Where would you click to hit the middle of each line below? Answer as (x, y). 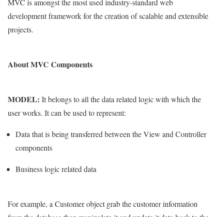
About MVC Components (50, 64)
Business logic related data (56, 169)
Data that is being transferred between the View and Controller (111, 134)
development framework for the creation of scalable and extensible (108, 16)
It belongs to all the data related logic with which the (120, 99)
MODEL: (24, 99)
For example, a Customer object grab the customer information (103, 204)
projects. (21, 30)
